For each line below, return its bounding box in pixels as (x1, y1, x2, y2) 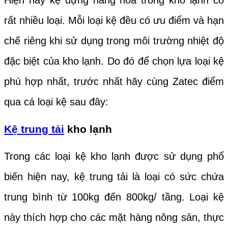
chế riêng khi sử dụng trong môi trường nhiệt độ (4, 35, 224, 47)
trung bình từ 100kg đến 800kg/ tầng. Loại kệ (4, 191, 224, 203)
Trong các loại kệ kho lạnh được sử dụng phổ (4, 150, 224, 162)
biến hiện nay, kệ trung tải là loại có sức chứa (4, 170, 224, 182)
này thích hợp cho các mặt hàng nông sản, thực (4, 211, 224, 223)
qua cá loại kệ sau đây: (4, 96, 111, 108)
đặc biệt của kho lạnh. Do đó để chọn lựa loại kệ (4, 55, 224, 67)
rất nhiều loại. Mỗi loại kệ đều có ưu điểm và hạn (4, 15, 224, 26)
